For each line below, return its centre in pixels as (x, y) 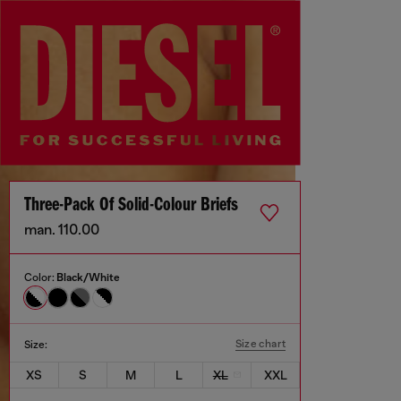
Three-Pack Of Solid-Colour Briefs (131, 206)
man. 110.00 (62, 230)
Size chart (260, 344)
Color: (40, 278)
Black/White (88, 278)
